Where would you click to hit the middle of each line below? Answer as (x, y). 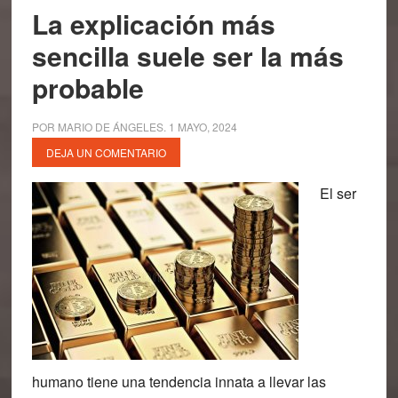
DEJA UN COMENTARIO (106, 152)
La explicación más (153, 24)
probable (88, 88)
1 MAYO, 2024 (203, 127)
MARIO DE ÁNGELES (110, 127)
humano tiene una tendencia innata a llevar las (179, 382)
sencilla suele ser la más (187, 56)
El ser (338, 193)
